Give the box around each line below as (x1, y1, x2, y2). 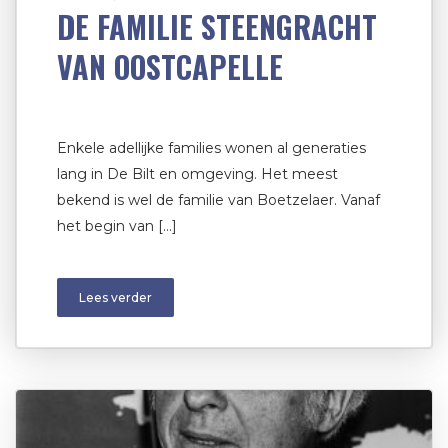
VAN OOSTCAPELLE (57, 43, 283, 89)
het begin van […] (57, 216, 177, 235)
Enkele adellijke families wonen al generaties (57, 138, 366, 157)
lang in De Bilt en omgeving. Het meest (57, 164, 338, 183)
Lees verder (79, 289, 152, 305)
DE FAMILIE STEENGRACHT (57, 3, 377, 49)
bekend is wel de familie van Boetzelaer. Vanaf (57, 190, 380, 209)
